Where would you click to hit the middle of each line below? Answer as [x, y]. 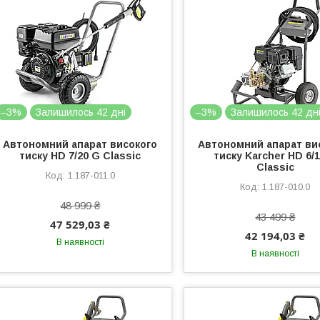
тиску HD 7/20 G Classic [80, 156]
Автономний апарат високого [80, 144]
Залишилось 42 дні [81, 112]
